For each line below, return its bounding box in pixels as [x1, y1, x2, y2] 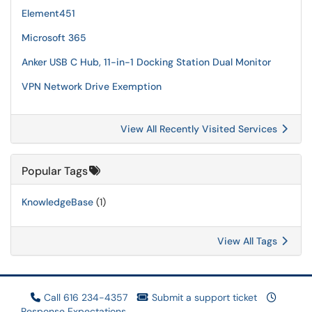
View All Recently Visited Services [120, 123, 280, 135]
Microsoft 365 [22, 31, 86, 44]
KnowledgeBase [22, 196, 93, 208]
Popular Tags [22, 164, 88, 178]
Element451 [22, 7, 75, 19]
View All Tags [217, 235, 280, 247]
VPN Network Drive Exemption [22, 80, 162, 93]
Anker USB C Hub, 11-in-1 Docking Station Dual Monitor [22, 56, 271, 68]
